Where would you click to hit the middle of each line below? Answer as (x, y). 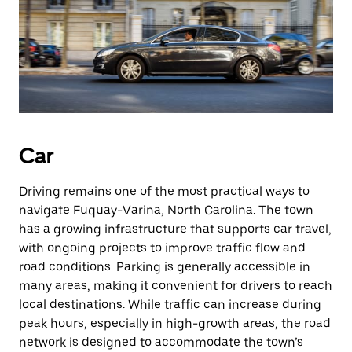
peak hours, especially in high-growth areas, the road (175, 323)
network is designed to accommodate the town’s (161, 342)
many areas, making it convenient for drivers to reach (176, 286)
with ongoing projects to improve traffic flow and (162, 248)
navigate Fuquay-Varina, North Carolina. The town (166, 210)
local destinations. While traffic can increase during (170, 304)
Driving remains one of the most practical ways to (164, 191)
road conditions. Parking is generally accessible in (165, 267)
